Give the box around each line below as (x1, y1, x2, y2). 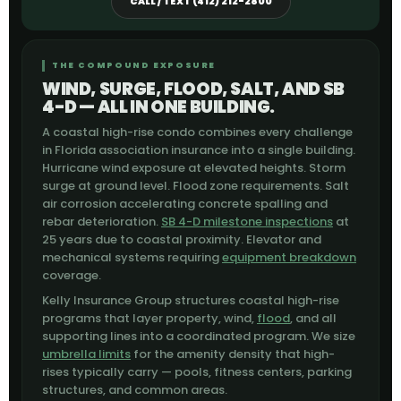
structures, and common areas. (42, 381, 227, 398)
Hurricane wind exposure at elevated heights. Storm (42, 159, 346, 176)
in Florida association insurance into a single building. (42, 141, 355, 158)
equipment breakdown (222, 249, 356, 266)
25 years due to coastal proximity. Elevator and (42, 231, 321, 248)
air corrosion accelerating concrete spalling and (42, 195, 328, 212)
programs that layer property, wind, (42, 310, 257, 327)
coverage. (42, 267, 101, 284)
